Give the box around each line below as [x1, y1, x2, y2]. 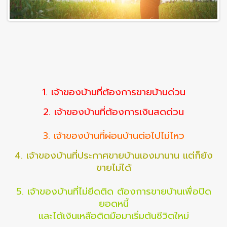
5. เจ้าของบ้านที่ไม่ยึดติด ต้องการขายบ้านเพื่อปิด [16, 184, 211, 199]
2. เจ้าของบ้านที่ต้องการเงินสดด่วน [43, 105, 184, 120]
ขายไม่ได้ [96, 161, 131, 175]
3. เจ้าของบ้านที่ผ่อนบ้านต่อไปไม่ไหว [43, 129, 184, 143]
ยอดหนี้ [98, 197, 129, 211]
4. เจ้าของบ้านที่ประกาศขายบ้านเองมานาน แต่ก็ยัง [14, 148, 213, 163]
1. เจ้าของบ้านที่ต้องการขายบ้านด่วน [42, 85, 185, 100]
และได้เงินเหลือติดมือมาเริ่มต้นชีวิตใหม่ [38, 209, 189, 223]
